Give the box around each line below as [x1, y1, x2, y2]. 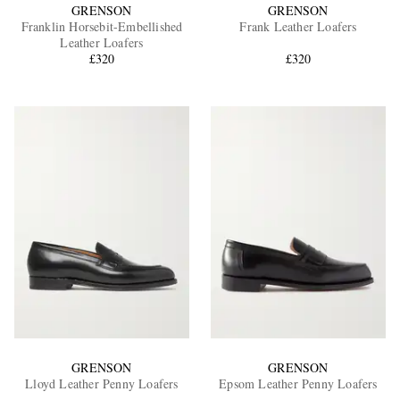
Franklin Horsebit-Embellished [21, 17, 183, 35]
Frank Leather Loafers [239, 17, 357, 35]
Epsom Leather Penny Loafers [219, 375, 378, 393]
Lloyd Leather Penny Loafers [25, 375, 179, 393]
